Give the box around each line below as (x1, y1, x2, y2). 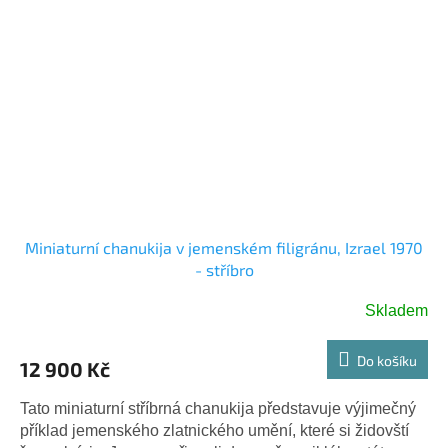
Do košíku (357, 351, 417, 369)
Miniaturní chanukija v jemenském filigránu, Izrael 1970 (25, 237, 423, 257)
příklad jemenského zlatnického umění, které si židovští (20, 421, 409, 439)
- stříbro (194, 259, 254, 279)
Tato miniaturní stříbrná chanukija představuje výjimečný (20, 399, 416, 417)
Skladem (365, 301, 428, 319)
